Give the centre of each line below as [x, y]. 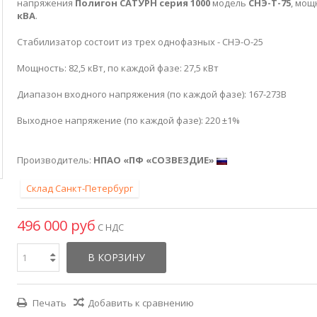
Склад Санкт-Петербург [79, 188]
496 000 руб [56, 225]
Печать [48, 303]
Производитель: [55, 160]
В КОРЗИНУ [116, 257]
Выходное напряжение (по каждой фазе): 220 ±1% [128, 120]
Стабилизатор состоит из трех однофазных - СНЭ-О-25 [140, 42]
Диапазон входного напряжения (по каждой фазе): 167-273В [151, 94]
